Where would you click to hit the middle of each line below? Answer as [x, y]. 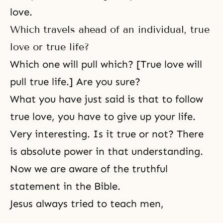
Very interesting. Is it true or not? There [107, 134]
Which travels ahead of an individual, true [110, 29]
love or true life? [50, 47]
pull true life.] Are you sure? [75, 82]
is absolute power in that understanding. [107, 151]
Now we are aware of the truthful [89, 169]
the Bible [96, 186]
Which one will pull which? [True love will [106, 64]
